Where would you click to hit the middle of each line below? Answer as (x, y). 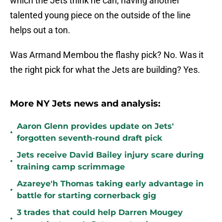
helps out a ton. (40, 30)
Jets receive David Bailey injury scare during (110, 155)
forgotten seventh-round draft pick (89, 138)
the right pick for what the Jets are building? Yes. (105, 70)
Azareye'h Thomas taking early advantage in (110, 184)
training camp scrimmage (71, 167)
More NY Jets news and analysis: (85, 104)
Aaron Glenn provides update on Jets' (95, 126)
